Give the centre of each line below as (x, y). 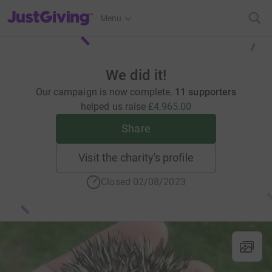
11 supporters (206, 92)
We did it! (136, 75)
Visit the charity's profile (136, 158)
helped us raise (114, 107)
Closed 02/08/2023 (143, 182)
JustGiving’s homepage (51, 10)
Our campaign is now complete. (105, 92)
